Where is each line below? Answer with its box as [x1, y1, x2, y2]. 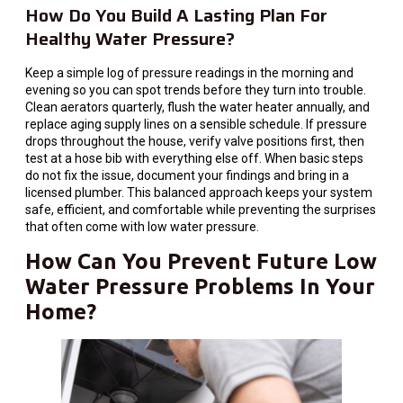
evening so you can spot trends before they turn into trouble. [25, 83, 366, 98]
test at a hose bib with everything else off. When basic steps [25, 151, 363, 166]
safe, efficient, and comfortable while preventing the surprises [25, 202, 376, 218]
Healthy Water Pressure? [25, 24, 235, 54]
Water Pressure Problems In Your [25, 273, 375, 299]
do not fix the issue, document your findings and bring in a [25, 168, 349, 184]
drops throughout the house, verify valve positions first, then [25, 134, 364, 149]
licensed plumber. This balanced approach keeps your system [25, 185, 372, 201]
